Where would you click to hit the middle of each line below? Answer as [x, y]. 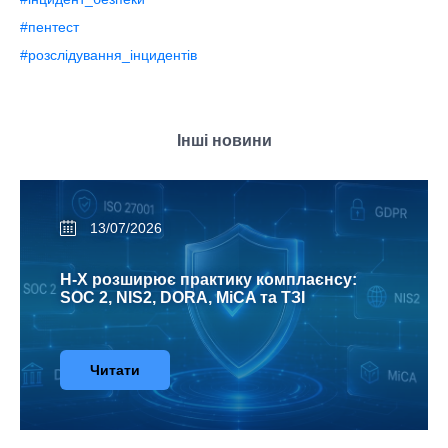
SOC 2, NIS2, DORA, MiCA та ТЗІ [182, 298]
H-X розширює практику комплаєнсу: [208, 280]
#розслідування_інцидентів [108, 55]
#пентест [49, 27]
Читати [115, 370]
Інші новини [224, 141]
